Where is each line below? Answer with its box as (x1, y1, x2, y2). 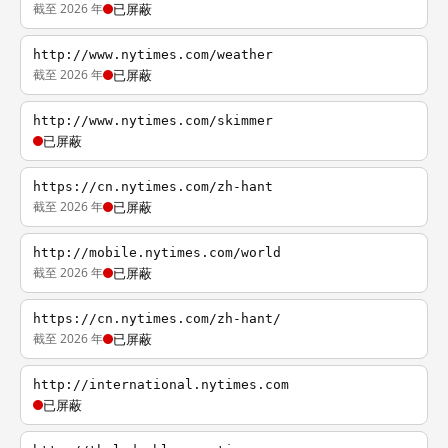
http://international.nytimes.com (33, 377, 289, 392)
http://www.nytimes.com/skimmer (33, 113, 273, 128)
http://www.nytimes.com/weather (33, 47, 273, 62)
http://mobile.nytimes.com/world (33, 245, 281, 260)
